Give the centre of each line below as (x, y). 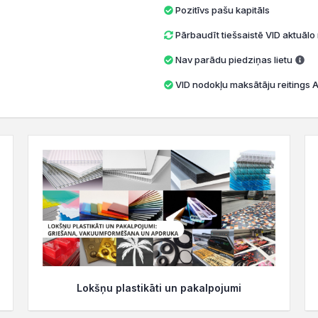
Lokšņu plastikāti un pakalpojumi (159, 288)
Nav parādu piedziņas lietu (234, 60)
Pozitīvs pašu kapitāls (222, 10)
